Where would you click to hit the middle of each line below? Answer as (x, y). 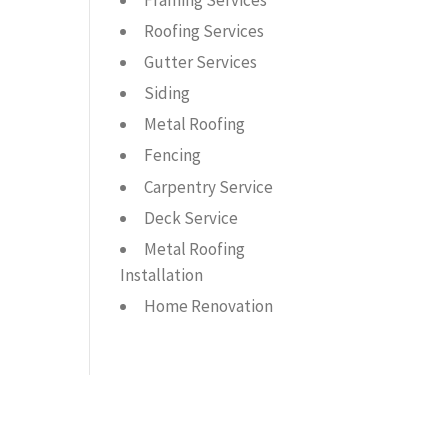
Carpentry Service (209, 186)
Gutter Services (201, 62)
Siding (167, 93)
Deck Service (191, 217)
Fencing (173, 155)
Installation (162, 274)
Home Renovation (209, 305)
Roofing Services (204, 31)
